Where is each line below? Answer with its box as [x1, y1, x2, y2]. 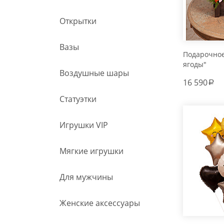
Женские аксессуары [59, 197, 140, 209]
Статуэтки [59, 93, 96, 105]
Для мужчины [59, 171, 113, 183]
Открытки [59, 15, 96, 27]
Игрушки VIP [59, 119, 108, 131]
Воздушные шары [59, 67, 129, 79]
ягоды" [183, 59, 206, 69]
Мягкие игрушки [59, 145, 123, 157]
